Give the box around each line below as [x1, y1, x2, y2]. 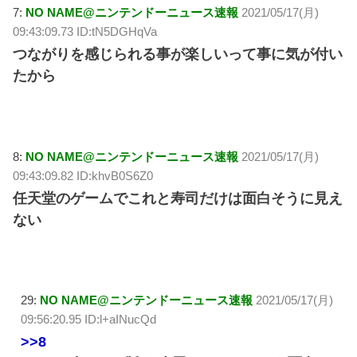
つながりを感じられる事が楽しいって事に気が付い [13, 46, 343, 63]
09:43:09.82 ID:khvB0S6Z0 [13, 168, 154, 182]
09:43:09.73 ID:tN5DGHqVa [13, 25, 158, 39]
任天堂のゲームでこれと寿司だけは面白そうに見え [13, 190, 343, 206]
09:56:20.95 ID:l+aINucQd [21, 312, 157, 326]
